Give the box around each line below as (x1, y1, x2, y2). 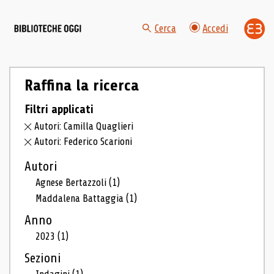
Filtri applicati (24, 102, 94, 116)
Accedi (202, 23, 228, 35)
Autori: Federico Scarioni (34, 136, 133, 148)
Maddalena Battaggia (35, 192, 127, 204)
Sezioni (24, 251, 61, 266)
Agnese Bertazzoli (35, 177, 109, 189)
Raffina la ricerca (24, 76, 139, 94)
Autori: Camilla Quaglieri (34, 120, 134, 133)
